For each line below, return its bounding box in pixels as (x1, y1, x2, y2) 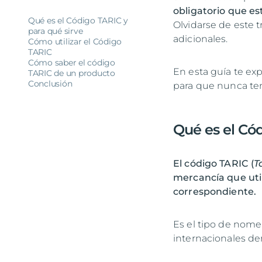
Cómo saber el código (28, 57, 115, 68)
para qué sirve (28, 26, 83, 36)
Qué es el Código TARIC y (28, 15, 128, 26)
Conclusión (28, 78, 73, 89)
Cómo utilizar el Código (28, 36, 122, 47)
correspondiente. (173, 186, 257, 197)
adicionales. (173, 33, 228, 44)
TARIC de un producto (28, 68, 115, 78)
